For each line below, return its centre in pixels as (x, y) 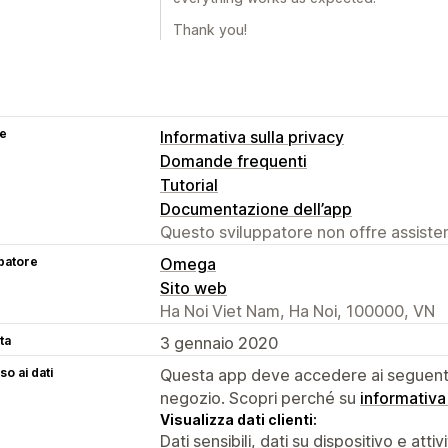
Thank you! (210, 29)
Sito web (193, 287)
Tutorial (189, 184)
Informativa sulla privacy (252, 136)
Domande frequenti (233, 160)
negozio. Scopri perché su (260, 397)
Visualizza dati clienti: (238, 419)
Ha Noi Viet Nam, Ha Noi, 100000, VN (297, 310)
